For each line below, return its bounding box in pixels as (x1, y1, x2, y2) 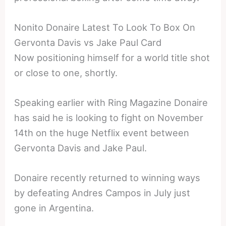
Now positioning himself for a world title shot (14, 52, 210, 64)
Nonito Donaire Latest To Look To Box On (14, 22, 196, 33)
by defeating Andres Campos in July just (14, 187, 191, 199)
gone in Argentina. (14, 202, 94, 214)
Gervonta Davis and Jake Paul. (14, 142, 147, 154)
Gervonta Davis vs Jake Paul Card (14, 37, 162, 48)
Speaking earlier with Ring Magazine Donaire (14, 97, 208, 108)
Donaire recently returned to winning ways (14, 172, 201, 184)
